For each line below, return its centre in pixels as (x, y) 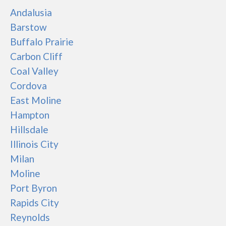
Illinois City (34, 144)
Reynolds (30, 217)
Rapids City (35, 203)
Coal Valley (34, 71)
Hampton (30, 115)
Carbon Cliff (36, 56)
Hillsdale (29, 129)
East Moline (36, 100)
